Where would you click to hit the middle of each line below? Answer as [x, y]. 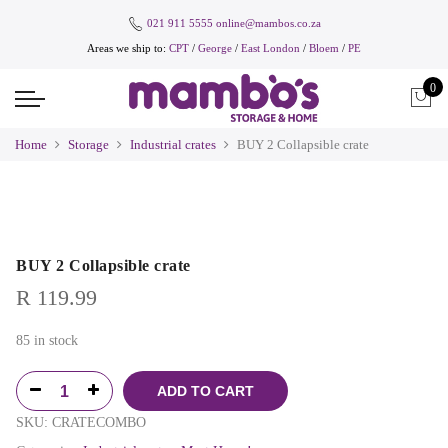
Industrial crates [173, 144]
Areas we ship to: [128, 48]
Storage [88, 144]
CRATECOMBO [99, 422]
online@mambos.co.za [268, 22]
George [215, 48]
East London [272, 48]
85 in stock [47, 340]
